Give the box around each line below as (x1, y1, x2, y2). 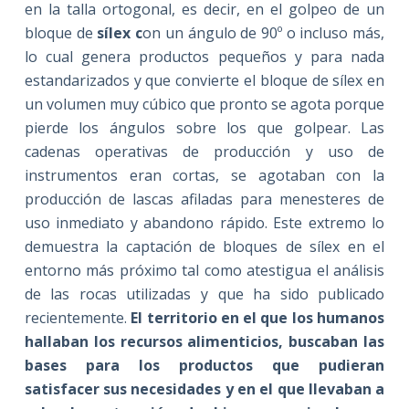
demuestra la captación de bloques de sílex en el (24, 236, 385, 257)
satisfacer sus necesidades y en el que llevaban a (24, 378, 385, 399)
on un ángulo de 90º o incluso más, (142, 22, 385, 43)
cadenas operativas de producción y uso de (24, 141, 385, 162)
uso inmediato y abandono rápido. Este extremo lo (24, 212, 385, 233)
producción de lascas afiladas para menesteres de (24, 188, 385, 209)
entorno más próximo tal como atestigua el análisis (24, 259, 385, 280)
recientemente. (24, 307, 131, 328)
